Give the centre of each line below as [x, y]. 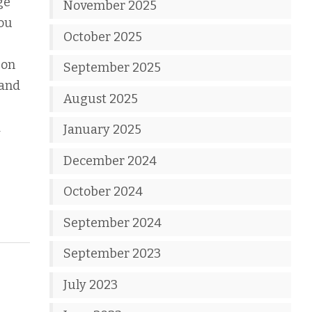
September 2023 [112, 253]
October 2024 [103, 192]
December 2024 [110, 161]
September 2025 [112, 68]
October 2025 [103, 37]
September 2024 [113, 223]
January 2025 [103, 130]
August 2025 [101, 99]
